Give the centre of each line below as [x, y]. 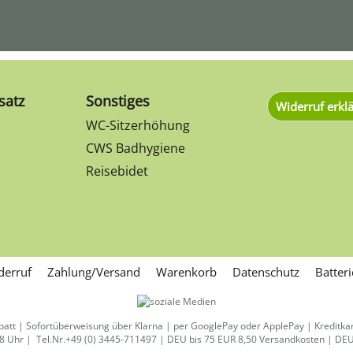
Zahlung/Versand [94, 272]
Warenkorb [186, 272]
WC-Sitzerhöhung [138, 125]
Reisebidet [117, 171]
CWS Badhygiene [136, 148]
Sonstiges [118, 101]
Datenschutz [266, 272]
